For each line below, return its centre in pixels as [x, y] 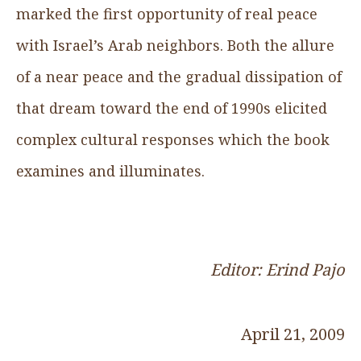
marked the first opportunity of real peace [167, 13]
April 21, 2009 [293, 334]
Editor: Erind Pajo [278, 269]
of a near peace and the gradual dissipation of [179, 76]
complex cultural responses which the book [173, 139]
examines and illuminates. [110, 170]
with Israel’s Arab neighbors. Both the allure [175, 45]
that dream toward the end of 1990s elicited [172, 108]
